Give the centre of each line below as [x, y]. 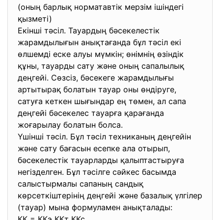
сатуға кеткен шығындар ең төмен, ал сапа [102, 101]
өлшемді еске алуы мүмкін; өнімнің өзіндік [101, 54]
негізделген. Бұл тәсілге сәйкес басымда [97, 172]
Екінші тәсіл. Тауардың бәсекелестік [89, 30]
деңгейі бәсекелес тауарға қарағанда [91, 113]
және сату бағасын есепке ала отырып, [94, 148]
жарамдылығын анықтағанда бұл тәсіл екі [99, 42]
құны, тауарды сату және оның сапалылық [101, 66]
